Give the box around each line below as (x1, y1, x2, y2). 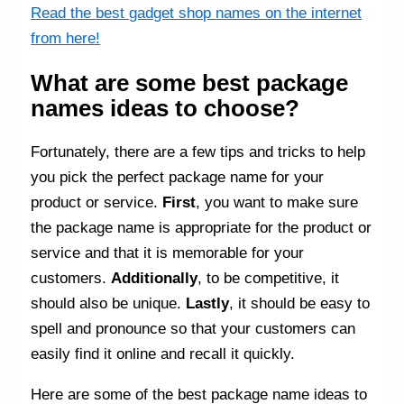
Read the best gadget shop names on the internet (31, 4, 363, 22)
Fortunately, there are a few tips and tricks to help (31, 143, 366, 161)
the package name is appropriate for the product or (31, 219, 372, 237)
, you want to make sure (196, 194, 359, 212)
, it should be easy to (229, 295, 371, 313)
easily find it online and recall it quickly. (31, 345, 296, 363)
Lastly (186, 295, 230, 313)
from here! (31, 29, 101, 47)
